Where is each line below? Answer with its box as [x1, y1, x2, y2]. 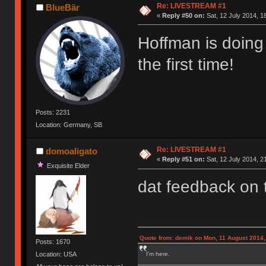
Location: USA [36, 250, 77, 258]
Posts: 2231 [36, 108, 71, 116]
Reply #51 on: [161, 156, 205, 163]
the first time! [137, 55, 234, 74]
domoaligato [45, 146, 97, 157]
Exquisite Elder [47, 161, 90, 169]
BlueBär [45, 2, 80, 12]
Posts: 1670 [36, 237, 71, 245]
